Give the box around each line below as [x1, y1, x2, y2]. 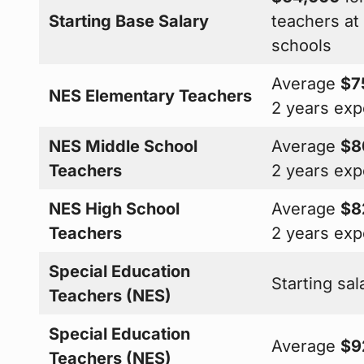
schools [271, 35, 332, 55]
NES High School [49, 198, 180, 219]
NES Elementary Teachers [49, 85, 253, 106]
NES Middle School [49, 136, 198, 156]
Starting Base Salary [49, 11, 210, 31]
